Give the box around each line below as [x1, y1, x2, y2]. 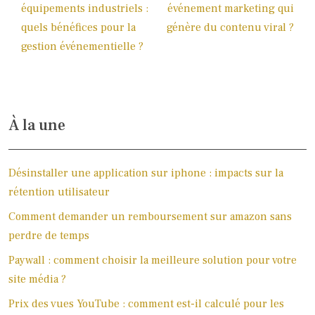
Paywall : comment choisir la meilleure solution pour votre [8, 252, 297, 267]
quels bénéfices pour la [21, 20, 136, 34]
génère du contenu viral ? [167, 20, 294, 34]
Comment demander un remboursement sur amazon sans [8, 209, 292, 224]
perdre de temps [8, 228, 89, 243]
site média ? [8, 271, 66, 286]
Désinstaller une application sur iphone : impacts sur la [8, 165, 283, 180]
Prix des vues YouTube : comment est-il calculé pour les [8, 296, 284, 311]
